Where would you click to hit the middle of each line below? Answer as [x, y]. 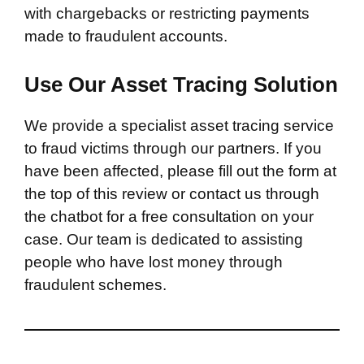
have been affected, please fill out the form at [180, 171]
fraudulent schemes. [95, 284]
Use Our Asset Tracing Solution [181, 84]
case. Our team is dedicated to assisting [164, 239]
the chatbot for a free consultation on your [169, 216]
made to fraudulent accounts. [126, 36]
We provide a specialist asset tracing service [179, 125]
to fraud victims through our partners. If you [173, 148]
